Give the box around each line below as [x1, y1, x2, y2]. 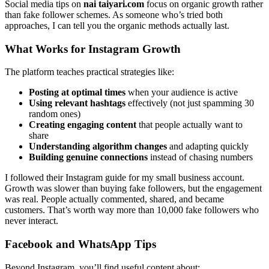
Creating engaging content [29, 119, 136, 130]
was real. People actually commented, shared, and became [5, 194, 224, 205]
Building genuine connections [29, 152, 148, 163]
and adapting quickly [167, 141, 249, 152]
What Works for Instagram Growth [5, 42, 181, 55]
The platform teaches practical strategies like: [5, 67, 174, 77]
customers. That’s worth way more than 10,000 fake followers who [5, 205, 259, 216]
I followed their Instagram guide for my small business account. [5, 172, 244, 183]
